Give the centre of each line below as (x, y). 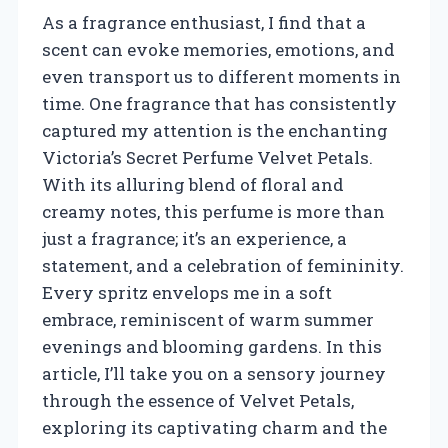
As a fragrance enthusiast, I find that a (204, 22)
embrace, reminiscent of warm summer (208, 319)
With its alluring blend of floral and (193, 184)
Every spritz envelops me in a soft (187, 292)
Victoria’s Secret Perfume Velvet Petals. (207, 157)
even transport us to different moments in (221, 76)
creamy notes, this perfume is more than (213, 211)
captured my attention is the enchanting (215, 130)
